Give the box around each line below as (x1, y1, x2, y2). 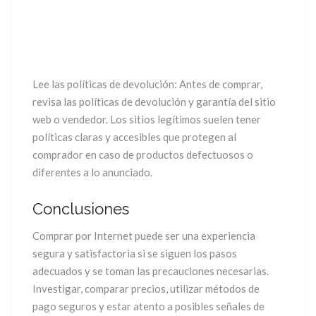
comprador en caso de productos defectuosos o (32, 147, 253, 161)
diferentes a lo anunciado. (32, 165, 152, 178)
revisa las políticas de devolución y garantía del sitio (32, 95, 276, 108)
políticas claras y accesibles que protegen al (32, 130, 236, 143)
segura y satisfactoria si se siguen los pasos (32, 246, 237, 260)
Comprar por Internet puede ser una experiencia (32, 229, 255, 242)
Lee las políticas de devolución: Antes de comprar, (32, 77, 262, 90)
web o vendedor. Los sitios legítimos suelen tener (32, 112, 261, 126)
